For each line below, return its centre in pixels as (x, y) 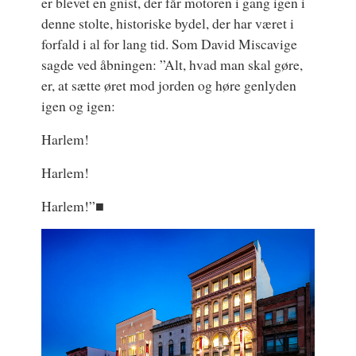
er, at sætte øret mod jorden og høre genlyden (169, 85)
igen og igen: (79, 105)
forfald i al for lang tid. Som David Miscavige (170, 43)
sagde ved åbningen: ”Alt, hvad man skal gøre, (172, 64)
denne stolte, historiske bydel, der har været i (168, 23)
